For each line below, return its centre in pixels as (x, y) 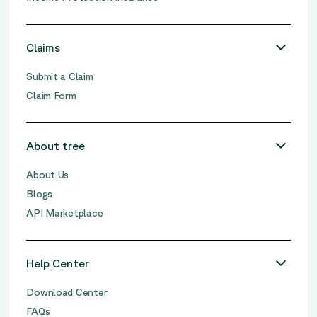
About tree (56, 145)
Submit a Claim (60, 76)
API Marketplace (65, 213)
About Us (48, 174)
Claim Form (51, 95)
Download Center (67, 292)
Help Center (58, 263)
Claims (44, 47)
